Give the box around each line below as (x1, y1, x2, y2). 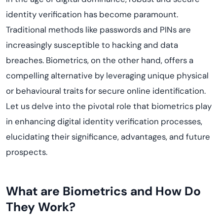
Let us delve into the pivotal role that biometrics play (6, 101, 212, 111)
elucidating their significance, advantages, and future (6, 131, 210, 142)
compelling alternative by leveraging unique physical (6, 70, 209, 81)
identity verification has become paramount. (6, 9, 178, 20)
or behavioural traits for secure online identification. (6, 85, 206, 96)
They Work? (6, 199, 75, 215)
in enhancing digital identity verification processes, (6, 116, 202, 127)
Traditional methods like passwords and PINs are (6, 24, 191, 35)
